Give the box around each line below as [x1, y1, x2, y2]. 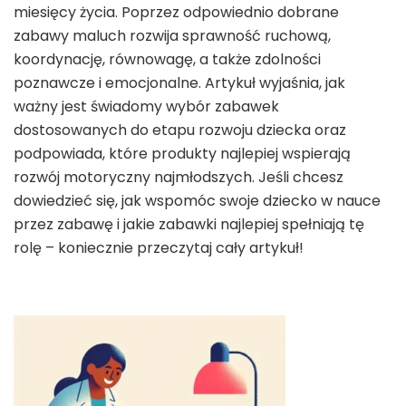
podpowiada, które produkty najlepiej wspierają [14, 142, 351, 164]
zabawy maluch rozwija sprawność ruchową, [14, 24, 331, 46]
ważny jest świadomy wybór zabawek [14, 95, 279, 117]
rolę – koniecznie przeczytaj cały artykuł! [14, 237, 304, 258]
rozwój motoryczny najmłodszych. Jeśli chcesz [14, 166, 343, 188]
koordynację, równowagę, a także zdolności [14, 48, 321, 70]
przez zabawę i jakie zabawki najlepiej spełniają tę [14, 213, 364, 235]
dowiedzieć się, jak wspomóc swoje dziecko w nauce [14, 189, 381, 211]
